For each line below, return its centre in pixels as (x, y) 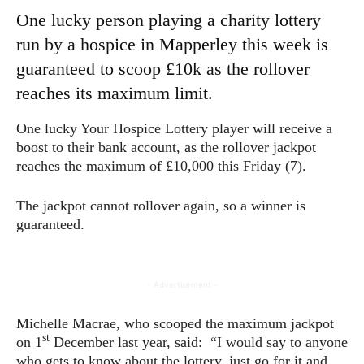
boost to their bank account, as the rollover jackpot (166, 147)
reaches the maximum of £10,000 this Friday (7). (161, 165)
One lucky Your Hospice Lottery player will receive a (174, 128)
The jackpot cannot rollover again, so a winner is (161, 205)
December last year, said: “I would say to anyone (199, 342)
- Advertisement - (182, 284)
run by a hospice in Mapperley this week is (172, 44)
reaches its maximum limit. (115, 93)
